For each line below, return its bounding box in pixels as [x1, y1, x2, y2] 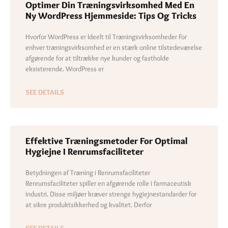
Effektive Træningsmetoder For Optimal [25, 135, 187, 147]
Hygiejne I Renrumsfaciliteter [25, 146, 144, 157]
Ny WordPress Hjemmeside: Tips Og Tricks [25, 10, 196, 21]
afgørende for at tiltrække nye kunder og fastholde [25, 53, 169, 63]
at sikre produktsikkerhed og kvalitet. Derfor [25, 199, 152, 209]
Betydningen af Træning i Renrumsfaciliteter [25, 167, 150, 177]
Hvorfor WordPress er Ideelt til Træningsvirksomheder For [25, 32, 187, 41]
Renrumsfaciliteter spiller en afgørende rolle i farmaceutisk [25, 178, 191, 188]
